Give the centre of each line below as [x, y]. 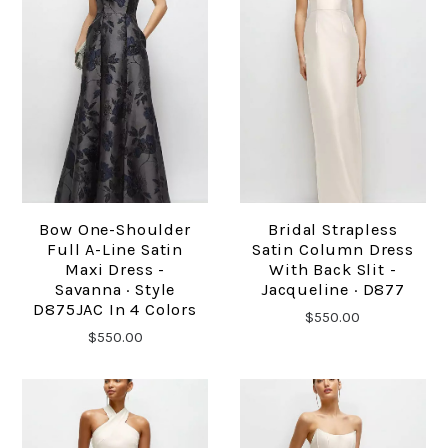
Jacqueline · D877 [332, 289]
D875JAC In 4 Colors [115, 309]
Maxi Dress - [115, 269]
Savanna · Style [115, 289]
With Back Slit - [333, 269]
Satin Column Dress [332, 249]
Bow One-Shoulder [115, 229]
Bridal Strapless [333, 229]
